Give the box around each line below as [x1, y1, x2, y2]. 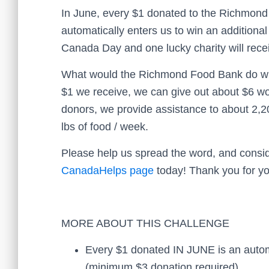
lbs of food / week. [61, 120, 148, 133]
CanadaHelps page [61, 164, 154, 177]
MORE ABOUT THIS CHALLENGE [61, 217, 229, 229]
